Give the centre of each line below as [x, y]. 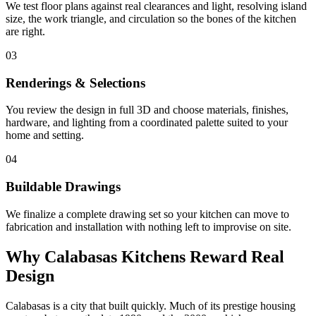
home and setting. [45, 135]
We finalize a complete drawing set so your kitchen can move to [147, 214]
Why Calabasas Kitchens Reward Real [145, 256]
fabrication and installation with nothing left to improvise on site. [148, 226]
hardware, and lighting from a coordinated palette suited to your [147, 123]
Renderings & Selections [75, 83]
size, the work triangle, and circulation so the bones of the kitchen [151, 19]
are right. [25, 31]
